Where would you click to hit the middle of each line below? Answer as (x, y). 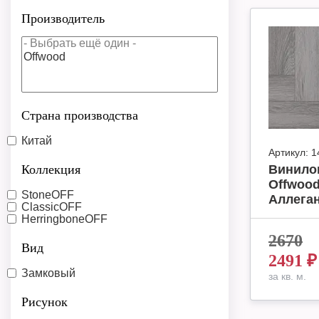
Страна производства (80, 115)
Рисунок (45, 302)
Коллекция (51, 169)
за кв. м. (287, 276)
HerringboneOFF (64, 219)
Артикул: (288, 152)
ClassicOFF (52, 206)
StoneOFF (48, 194)
